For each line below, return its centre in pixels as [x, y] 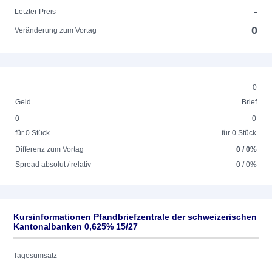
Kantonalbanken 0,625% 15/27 [76, 226]
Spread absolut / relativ [53, 165]
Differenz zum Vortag [50, 149]
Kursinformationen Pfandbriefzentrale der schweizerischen [135, 217]
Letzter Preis [36, 12]
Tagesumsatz [35, 256]
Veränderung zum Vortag [56, 30]
